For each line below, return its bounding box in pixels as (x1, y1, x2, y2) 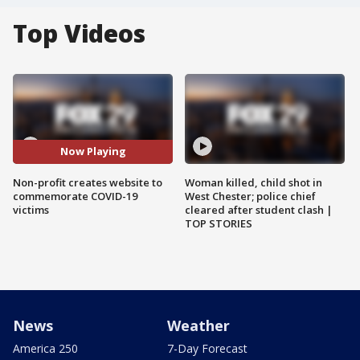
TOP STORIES (185, 215, 252, 231)
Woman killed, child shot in (185, 174, 322, 190)
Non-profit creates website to (13, 174, 162, 190)
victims (13, 202, 49, 217)
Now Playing (59, 144, 126, 159)
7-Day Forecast (167, 340, 247, 356)
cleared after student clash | (185, 202, 333, 217)
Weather (167, 315, 230, 335)
